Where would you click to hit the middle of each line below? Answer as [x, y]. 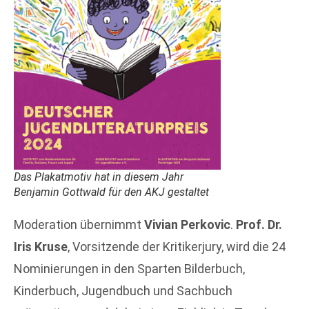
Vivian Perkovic [187, 224]
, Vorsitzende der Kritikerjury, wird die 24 [177, 246]
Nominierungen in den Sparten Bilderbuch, [129, 268]
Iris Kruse [41, 246]
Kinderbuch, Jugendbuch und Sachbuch [123, 290]
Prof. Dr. [259, 224]
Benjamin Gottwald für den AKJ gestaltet [111, 192]
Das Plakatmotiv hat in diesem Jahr [99, 177]
